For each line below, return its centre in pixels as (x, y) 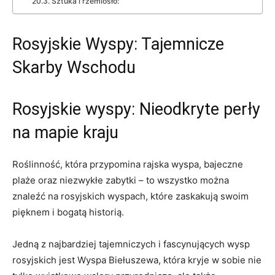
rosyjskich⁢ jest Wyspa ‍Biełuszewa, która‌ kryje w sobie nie (137, 260)
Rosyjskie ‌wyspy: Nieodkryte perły (136, 109)
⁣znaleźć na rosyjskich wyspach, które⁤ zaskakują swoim (130, 196)
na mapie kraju (65, 132)
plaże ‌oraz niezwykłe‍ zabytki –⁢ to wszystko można (121, 180)
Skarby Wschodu (74, 67)
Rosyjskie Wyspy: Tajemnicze (118, 44)
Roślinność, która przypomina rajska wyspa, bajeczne (128, 164)
